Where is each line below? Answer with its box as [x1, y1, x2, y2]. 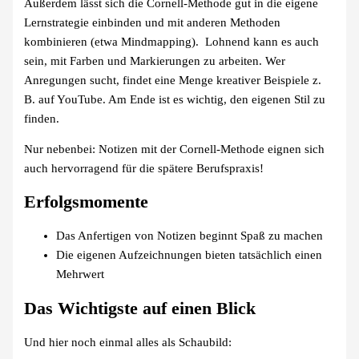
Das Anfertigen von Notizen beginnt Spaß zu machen [56, 229, 324, 243]
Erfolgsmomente [24, 192, 149, 212]
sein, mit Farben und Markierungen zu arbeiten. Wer [24, 54, 286, 67]
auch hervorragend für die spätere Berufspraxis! [24, 162, 264, 175]
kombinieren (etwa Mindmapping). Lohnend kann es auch [24, 34, 320, 48]
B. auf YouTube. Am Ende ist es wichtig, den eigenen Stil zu [24, 92, 326, 106]
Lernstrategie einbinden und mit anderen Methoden [24, 15, 281, 29]
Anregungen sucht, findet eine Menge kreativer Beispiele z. [24, 73, 322, 87]
